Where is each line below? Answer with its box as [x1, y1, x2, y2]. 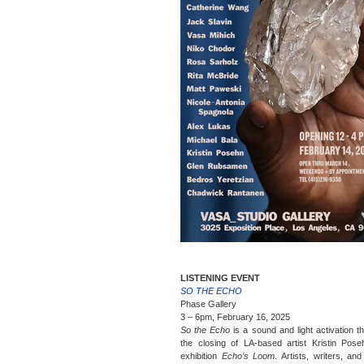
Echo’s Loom [221, 351, 275, 361]
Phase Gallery [180, 299, 236, 309]
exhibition [180, 351, 222, 361]
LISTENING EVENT [180, 273, 260, 283]
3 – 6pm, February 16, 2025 [180, 312, 290, 322]
